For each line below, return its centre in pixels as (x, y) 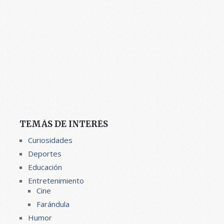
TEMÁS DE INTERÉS (63, 124)
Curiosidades (50, 140)
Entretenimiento (56, 180)
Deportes (44, 153)
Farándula (53, 204)
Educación (45, 167)
